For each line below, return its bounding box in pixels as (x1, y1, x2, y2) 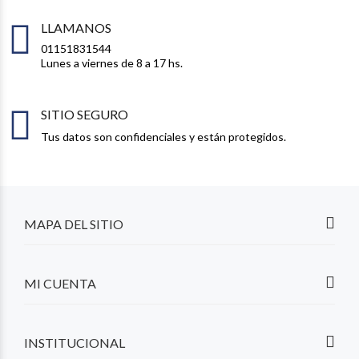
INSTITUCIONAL (24, 335, 125, 350)
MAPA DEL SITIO (24, 216, 123, 232)
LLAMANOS (41, 20, 111, 35)
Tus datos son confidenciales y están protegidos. (41, 129, 286, 143)
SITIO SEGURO (41, 106, 128, 122)
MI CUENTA (24, 276, 96, 291)
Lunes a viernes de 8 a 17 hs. (41, 56, 183, 70)
